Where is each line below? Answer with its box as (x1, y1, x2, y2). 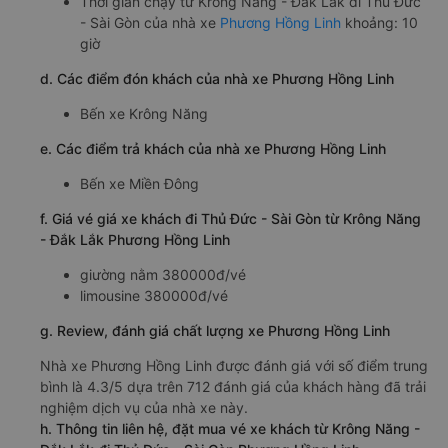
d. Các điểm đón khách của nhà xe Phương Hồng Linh (40, 69, 394, 87)
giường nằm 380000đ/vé (80, 265, 246, 283)
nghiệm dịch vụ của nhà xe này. (40, 398, 248, 416)
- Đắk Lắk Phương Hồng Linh (40, 230, 230, 248)
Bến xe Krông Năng (80, 104, 208, 122)
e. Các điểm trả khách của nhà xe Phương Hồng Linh (40, 139, 386, 157)
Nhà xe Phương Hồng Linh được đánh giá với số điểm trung (40, 356, 428, 374)
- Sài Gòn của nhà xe (80, 13, 220, 31)
